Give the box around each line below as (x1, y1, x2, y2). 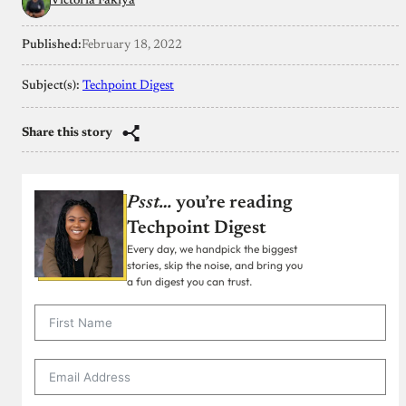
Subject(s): (22, 79, 82, 92)
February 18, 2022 (82, 38, 182, 52)
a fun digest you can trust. (127, 274, 252, 288)
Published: (22, 38, 82, 52)
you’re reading (172, 193, 292, 212)
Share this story (22, 126, 112, 140)
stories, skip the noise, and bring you (127, 257, 303, 272)
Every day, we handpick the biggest (127, 241, 297, 256)
